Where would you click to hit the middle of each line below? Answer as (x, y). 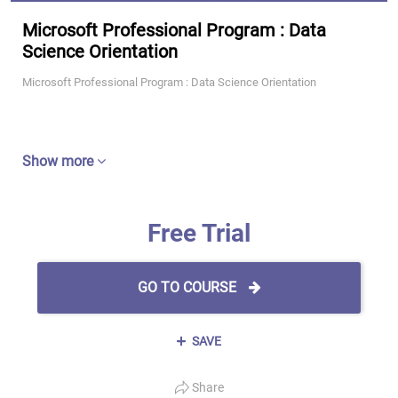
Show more (60, 161)
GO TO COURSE (188, 287)
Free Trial (199, 233)
